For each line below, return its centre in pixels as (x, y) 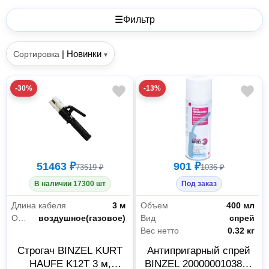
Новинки (84, 53)
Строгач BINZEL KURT (70, 250)
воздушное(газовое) (82, 218)
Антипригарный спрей (199, 250)
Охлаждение (22, 218)
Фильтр (139, 19)
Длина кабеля (39, 205)
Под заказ (199, 184)
